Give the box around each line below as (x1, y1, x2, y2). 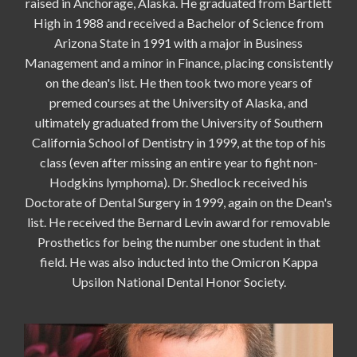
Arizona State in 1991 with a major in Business (54, 35, 303, 51)
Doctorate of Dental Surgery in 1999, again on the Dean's (25, 194, 332, 210)
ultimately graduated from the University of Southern (34, 115, 323, 131)
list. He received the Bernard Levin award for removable (27, 214, 330, 230)
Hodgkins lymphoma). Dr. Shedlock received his (49, 175, 308, 190)
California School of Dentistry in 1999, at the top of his (31, 135, 326, 151)
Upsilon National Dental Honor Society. (71, 274, 286, 290)
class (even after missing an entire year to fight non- (39, 155, 318, 171)
